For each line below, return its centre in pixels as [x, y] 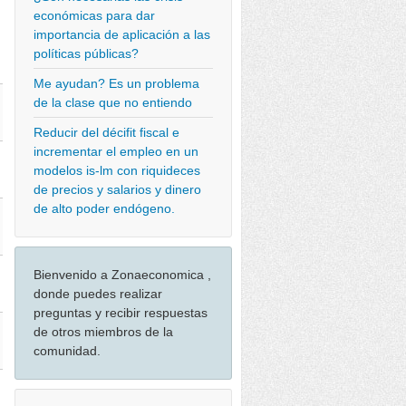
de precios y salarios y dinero [117, 189]
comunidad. [67, 351]
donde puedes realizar [98, 294]
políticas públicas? [86, 53]
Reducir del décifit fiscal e [106, 132]
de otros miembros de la [103, 332]
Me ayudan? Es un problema [116, 83]
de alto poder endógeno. [104, 208]
